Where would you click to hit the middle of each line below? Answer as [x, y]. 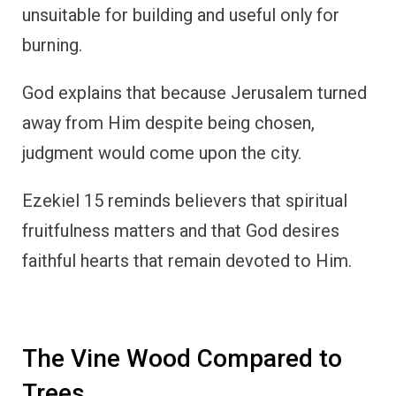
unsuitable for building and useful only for [181, 15]
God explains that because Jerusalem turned [194, 93]
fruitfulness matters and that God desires [181, 231]
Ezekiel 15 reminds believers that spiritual [185, 201]
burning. [52, 46]
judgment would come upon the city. [162, 153]
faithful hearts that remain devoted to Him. [187, 261]
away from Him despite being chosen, [168, 123]
